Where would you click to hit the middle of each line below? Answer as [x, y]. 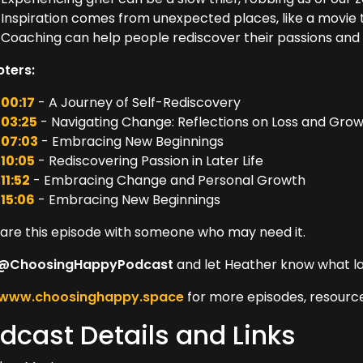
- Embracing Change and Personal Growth [168, 180]
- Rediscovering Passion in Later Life [149, 161]
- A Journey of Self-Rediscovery [138, 102]
